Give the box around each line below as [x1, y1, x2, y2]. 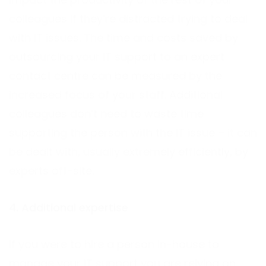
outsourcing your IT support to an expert [9, 49, 224, 64]
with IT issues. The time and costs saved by [9, 30, 238, 45]
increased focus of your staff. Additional [9, 87, 223, 102]
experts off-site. [9, 163, 94, 178]
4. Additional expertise [9, 199, 128, 215]
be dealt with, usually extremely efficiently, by [9, 144, 248, 159]
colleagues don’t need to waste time [9, 106, 204, 121]
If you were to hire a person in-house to [9, 236, 219, 252]
